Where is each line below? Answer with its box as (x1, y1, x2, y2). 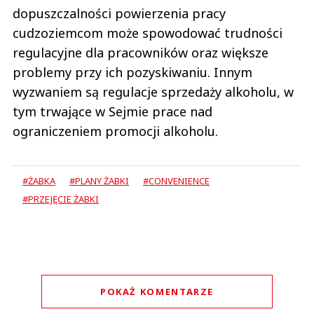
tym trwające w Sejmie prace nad (13, 102, 212, 120)
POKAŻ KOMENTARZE (100, 285, 214, 298)
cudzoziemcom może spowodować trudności (13, 24, 282, 41)
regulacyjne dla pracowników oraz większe (13, 43, 268, 61)
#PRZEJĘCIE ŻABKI (22, 192, 99, 205)
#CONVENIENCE (143, 174, 210, 187)
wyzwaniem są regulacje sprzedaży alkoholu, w (13, 83, 294, 100)
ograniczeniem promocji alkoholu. (13, 122, 221, 139)
